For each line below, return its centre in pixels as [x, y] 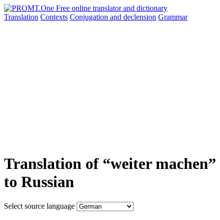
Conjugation [90, 17]
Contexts [54, 17]
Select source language [39, 206]
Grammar [173, 17]
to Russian [39, 182]
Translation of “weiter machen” [110, 164]
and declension [133, 17]
